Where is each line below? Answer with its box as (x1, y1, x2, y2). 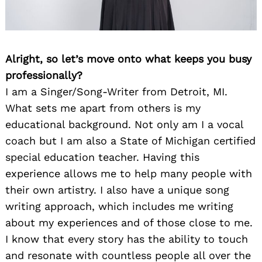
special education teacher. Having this (5, 150, 199, 163)
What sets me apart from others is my (5, 101, 201, 114)
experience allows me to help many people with (5, 167, 252, 180)
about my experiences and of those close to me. (5, 216, 253, 229)
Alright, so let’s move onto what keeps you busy (5, 52, 251, 65)
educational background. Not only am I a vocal (5, 118, 243, 130)
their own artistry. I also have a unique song (5, 183, 229, 196)
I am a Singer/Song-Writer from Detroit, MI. (5, 85, 227, 98)
